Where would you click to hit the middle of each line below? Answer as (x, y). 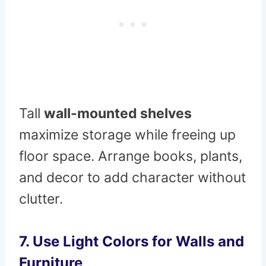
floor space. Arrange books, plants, (131, 156)
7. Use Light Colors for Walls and (132, 242)
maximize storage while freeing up (127, 135)
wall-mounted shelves (118, 114)
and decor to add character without (132, 178)
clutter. (41, 199)
